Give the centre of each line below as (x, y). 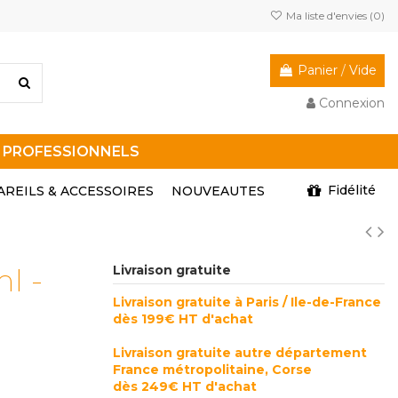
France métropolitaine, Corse (214, 369)
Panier (318, 71)
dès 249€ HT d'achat (184, 386)
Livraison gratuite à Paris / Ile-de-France (248, 302)
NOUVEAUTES (218, 191)
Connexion (352, 103)
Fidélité (350, 190)
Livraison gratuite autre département (239, 352)
